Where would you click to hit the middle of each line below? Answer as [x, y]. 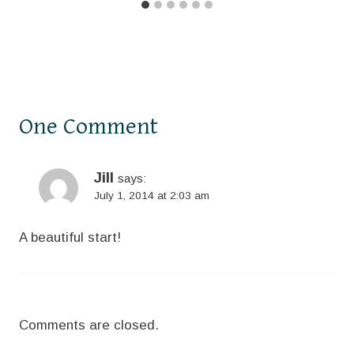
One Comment [88, 126]
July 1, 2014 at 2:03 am [152, 195]
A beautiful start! [70, 237]
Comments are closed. [89, 325]
